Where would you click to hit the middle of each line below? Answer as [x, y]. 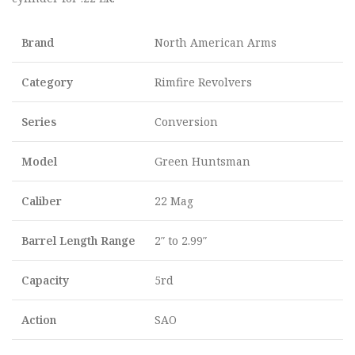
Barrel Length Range [78, 240]
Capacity [45, 280]
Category [47, 82]
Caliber [42, 201]
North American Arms [216, 42]
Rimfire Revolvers [203, 82]
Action [39, 320]
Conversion [186, 122]
